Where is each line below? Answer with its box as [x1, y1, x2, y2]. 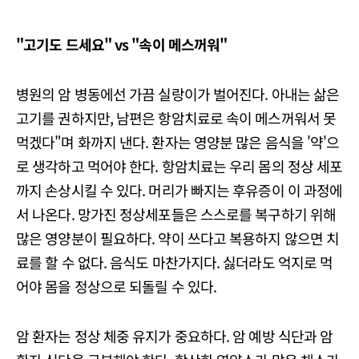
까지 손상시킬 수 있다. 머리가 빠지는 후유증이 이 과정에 [16, 179, 343, 200]
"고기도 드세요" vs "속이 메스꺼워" [16, 34, 228, 54]
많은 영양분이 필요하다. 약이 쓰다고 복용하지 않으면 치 [16, 228, 340, 248]
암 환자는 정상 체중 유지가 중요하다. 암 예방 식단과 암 [16, 325, 333, 346]
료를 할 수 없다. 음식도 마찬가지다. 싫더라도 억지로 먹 [16, 252, 333, 272]
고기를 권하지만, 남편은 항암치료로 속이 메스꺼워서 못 [16, 107, 337, 128]
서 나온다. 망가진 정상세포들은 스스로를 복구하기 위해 [16, 204, 337, 224]
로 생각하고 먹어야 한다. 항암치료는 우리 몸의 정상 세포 [16, 155, 343, 176]
